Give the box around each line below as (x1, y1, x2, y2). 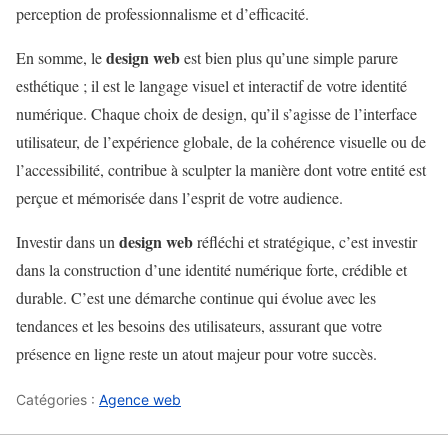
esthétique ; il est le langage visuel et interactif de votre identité (16, 74, 407, 96)
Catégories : (16, 390, 99, 408)
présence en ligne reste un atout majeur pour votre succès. (16, 342, 377, 364)
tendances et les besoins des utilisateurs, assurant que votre (16, 314, 382, 336)
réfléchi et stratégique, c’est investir (193, 230, 417, 252)
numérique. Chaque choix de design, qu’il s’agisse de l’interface (16, 102, 417, 124)
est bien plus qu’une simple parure (180, 46, 398, 68)
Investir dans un (16, 230, 119, 252)
